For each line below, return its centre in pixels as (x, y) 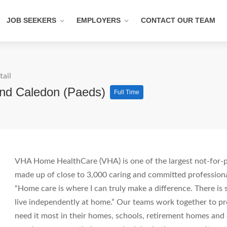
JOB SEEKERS (31, 20)
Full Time (127, 92)
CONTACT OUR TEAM (178, 20)
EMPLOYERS (99, 20)
